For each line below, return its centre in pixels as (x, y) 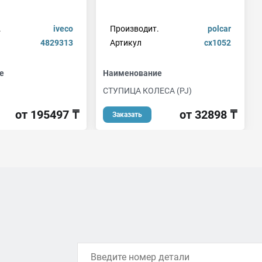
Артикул (125, 43)
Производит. (134, 29)
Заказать (127, 114)
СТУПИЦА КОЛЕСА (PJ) (147, 90)
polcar (219, 29)
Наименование (132, 73)
